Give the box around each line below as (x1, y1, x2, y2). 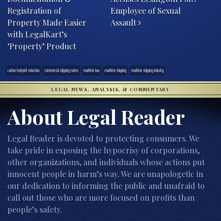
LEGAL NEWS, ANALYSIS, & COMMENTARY (51, 86, 170, 92)
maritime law (83, 66, 100, 74)
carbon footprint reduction (7, 66, 39, 74)
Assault (110, 17, 138, 28)
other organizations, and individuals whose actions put (7, 156, 205, 167)
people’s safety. (7, 204, 62, 215)
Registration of (7, 5, 61, 16)
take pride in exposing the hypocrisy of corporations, (7, 145, 200, 155)
